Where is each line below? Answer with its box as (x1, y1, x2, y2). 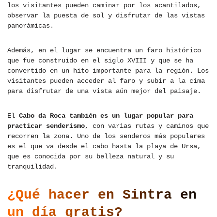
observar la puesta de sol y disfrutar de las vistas (7, 12, 205, 20)
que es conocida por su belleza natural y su (7, 153, 174, 161)
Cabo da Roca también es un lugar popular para (19, 112, 193, 120)
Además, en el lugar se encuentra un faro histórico (7, 46, 201, 55)
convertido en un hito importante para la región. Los (7, 67, 209, 75)
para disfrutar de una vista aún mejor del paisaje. (7, 87, 201, 95)
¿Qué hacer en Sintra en (7, 187, 197, 203)
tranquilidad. (7, 163, 58, 171)
